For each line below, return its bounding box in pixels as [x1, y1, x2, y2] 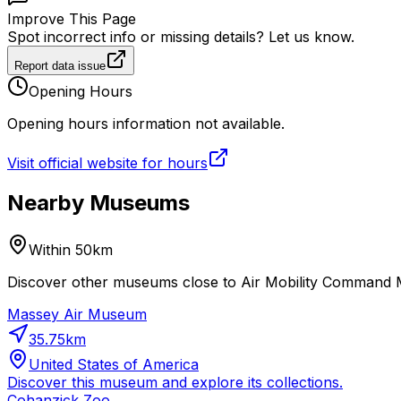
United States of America [29, 355, 199, 374]
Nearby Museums [7, 190, 190, 217]
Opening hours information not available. [7, 115, 285, 133]
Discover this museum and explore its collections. [7, 373, 343, 392]
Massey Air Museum [7, 305, 147, 324]
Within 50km [29, 241, 113, 260]
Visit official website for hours [7, 154, 208, 173]
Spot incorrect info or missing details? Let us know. [7, 28, 354, 47]
